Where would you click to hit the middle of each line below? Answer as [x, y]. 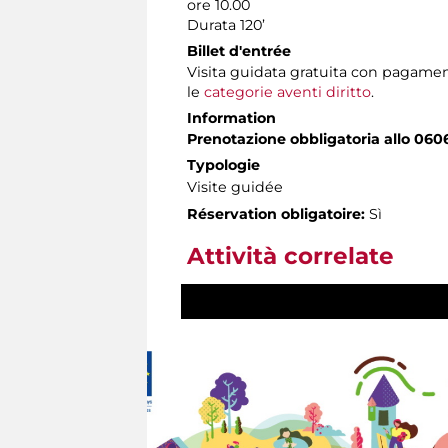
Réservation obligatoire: [276, 213]
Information [231, 117]
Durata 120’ [226, 24]
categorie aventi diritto [287, 91]
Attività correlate [290, 255]
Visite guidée [235, 186]
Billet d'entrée [239, 50]
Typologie [223, 164]
